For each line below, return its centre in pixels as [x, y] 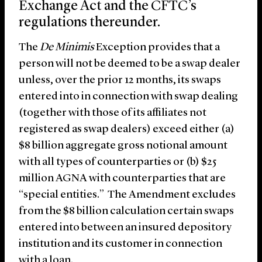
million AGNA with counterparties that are [122, 179]
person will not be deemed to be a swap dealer [130, 64]
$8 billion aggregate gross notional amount [123, 146]
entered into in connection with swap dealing [128, 97]
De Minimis [67, 48]
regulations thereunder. [89, 23]
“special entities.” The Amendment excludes [127, 195]
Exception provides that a [157, 48]
